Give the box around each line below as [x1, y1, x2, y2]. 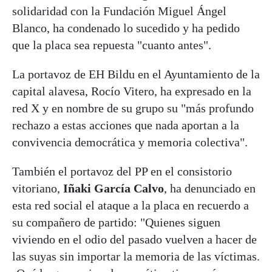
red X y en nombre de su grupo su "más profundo [12, 101, 254, 115]
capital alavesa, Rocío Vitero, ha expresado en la [12, 84, 251, 98]
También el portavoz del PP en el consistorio [12, 164, 232, 178]
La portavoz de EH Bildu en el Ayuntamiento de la [12, 67, 260, 81]
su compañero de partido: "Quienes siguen [12, 215, 220, 229]
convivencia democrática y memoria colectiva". [12, 135, 248, 149]
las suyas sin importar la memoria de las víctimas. [12, 249, 260, 263]
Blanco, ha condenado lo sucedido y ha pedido [12, 21, 240, 35]
